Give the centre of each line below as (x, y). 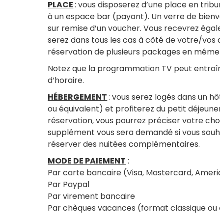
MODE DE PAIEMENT (87, 161)
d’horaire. (66, 80)
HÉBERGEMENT (78, 97)
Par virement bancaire (92, 196)
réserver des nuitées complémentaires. (124, 144)
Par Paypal (69, 184)
